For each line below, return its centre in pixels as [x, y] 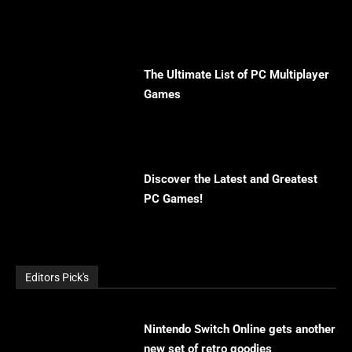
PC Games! [174, 199]
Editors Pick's [57, 278]
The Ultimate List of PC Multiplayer [237, 74]
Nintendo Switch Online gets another [240, 330]
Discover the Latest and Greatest [231, 180]
